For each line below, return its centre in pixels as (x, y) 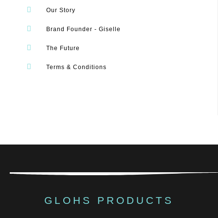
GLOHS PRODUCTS (109, 200)
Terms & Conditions (77, 67)
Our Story (61, 10)
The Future (63, 48)
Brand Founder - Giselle (84, 29)
